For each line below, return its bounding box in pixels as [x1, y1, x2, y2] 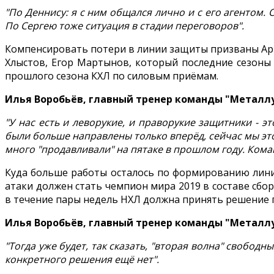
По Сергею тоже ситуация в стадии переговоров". [5, 19, 244, 33]
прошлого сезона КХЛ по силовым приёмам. [5, 69, 218, 83]
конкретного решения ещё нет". [5, 253, 159, 267]
